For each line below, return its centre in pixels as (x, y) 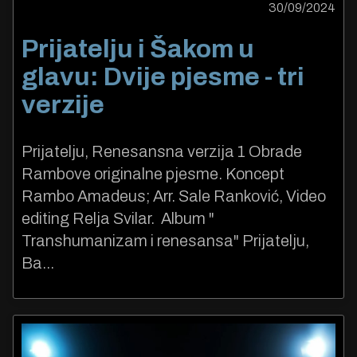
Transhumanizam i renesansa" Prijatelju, (165, 240)
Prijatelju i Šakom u (138, 49)
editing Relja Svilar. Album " (118, 218)
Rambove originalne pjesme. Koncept (153, 173)
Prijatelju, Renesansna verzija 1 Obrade (162, 151)
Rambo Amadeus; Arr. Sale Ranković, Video (174, 196)
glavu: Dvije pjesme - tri (163, 77)
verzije (63, 105)
